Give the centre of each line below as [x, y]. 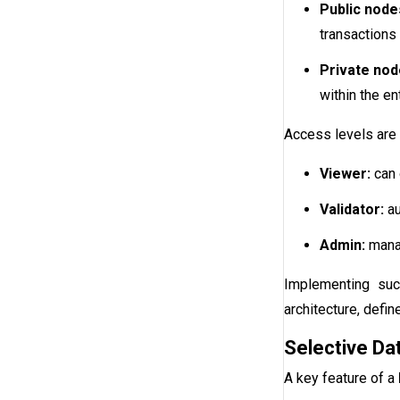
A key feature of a [341, 379]
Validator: [352, 210]
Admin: [342, 246]
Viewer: [345, 174]
